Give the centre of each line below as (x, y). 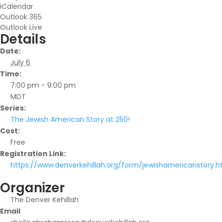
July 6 (20, 62)
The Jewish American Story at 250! (70, 119)
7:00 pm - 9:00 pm (43, 85)
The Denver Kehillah (45, 200)
